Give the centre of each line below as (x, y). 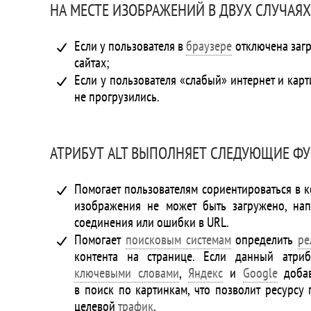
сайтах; (92, 62)
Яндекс (205, 273)
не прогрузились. (117, 96)
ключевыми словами (127, 273)
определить (264, 239)
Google (260, 273)
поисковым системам (178, 239)
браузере (209, 46)
